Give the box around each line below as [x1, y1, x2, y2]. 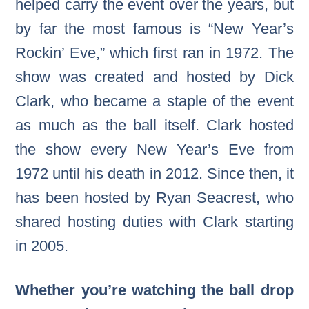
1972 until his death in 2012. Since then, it [15, 165, 294, 183]
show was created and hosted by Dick [15, 68, 294, 86]
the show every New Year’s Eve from [15, 141, 294, 159]
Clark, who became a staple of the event [15, 92, 294, 110]
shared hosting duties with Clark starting [15, 213, 294, 231]
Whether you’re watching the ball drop [15, 281, 294, 299]
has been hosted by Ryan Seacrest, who [15, 189, 294, 207]
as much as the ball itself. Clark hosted [15, 117, 294, 134]
